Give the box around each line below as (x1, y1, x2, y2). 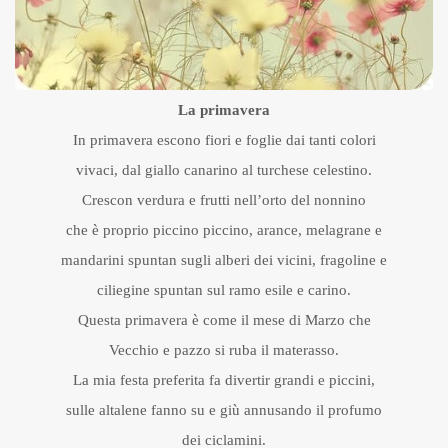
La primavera (178, 101, 270, 118)
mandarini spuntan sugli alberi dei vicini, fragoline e (61, 251, 387, 268)
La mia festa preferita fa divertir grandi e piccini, (73, 371, 375, 388)
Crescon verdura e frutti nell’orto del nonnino (82, 191, 366, 208)
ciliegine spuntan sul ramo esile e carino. (97, 281, 351, 298)
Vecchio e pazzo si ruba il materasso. (109, 341, 339, 358)
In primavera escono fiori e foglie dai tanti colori (72, 131, 376, 148)
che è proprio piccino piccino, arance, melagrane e (66, 221, 382, 238)
